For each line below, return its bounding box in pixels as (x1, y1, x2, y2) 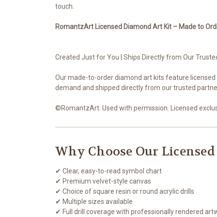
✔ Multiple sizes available (55, 197, 133, 205)
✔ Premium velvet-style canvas (55, 177, 151, 185)
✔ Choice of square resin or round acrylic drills (55, 187, 194, 195)
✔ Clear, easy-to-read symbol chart (55, 167, 162, 175)
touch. (55, 2, 74, 10)
